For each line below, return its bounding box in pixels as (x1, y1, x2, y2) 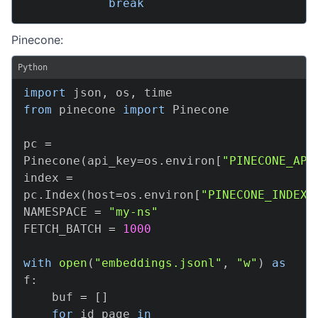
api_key (87, 154, 137, 168)
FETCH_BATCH (23, 222, 109, 236)
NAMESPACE (23, 205, 94, 219)
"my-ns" (109, 205, 158, 219)
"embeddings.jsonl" (94, 256, 222, 270)
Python (18, 62, 48, 72)
